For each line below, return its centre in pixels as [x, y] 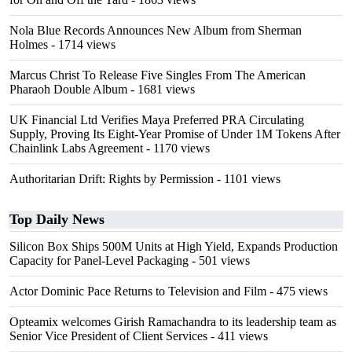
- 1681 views [161, 89]
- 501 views [219, 260]
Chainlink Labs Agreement [76, 148]
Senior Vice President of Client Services [108, 336]
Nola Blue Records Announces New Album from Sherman [156, 30]
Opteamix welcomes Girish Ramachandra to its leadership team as [173, 322]
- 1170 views [176, 148]
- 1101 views [247, 179]
